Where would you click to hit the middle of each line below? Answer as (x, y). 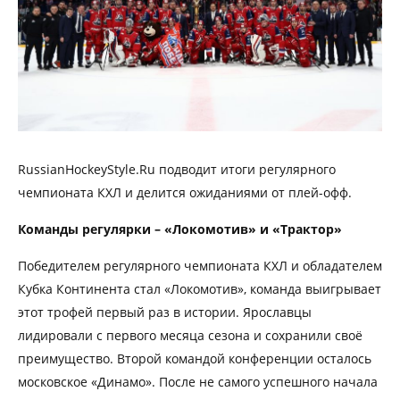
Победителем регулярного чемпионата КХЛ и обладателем (200, 265)
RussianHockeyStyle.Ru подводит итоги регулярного (177, 169)
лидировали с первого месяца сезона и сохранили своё (190, 335)
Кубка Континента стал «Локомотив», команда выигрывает (200, 288)
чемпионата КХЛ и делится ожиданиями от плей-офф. (185, 192)
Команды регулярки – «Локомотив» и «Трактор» (180, 229)
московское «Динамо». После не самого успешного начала (198, 381)
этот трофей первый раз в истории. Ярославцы (165, 312)
